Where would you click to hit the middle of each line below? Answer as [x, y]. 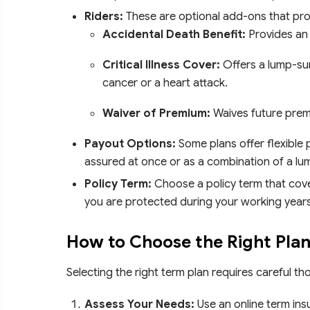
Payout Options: [130, 143]
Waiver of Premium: [156, 113]
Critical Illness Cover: [161, 64]
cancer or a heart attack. [165, 82]
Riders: [104, 16]
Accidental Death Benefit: [174, 34]
